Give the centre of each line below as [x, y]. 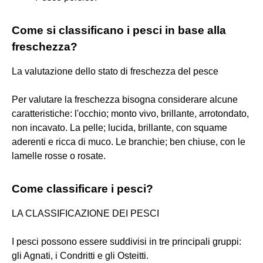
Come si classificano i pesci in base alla [119, 30]
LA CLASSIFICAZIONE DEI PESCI [85, 213]
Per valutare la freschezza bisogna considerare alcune [125, 99]
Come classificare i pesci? [82, 188]
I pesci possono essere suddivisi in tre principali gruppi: [127, 241]
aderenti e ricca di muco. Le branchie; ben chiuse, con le [129, 141]
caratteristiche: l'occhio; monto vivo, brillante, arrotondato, [130, 113]
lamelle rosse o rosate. [59, 156]
